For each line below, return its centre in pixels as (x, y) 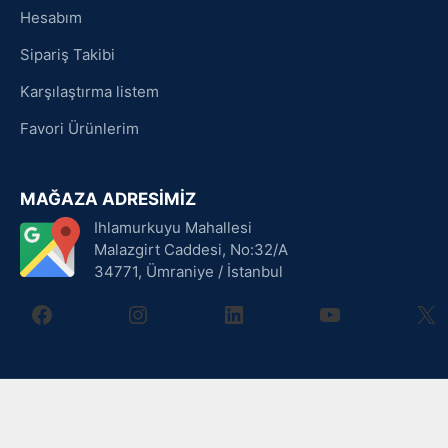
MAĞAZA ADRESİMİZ (108, 198)
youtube (363, 313)
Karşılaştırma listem (89, 91)
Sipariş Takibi (67, 54)
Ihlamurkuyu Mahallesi (173, 227)
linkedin (264, 313)
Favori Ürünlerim (79, 128)
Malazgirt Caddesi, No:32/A (191, 249)
